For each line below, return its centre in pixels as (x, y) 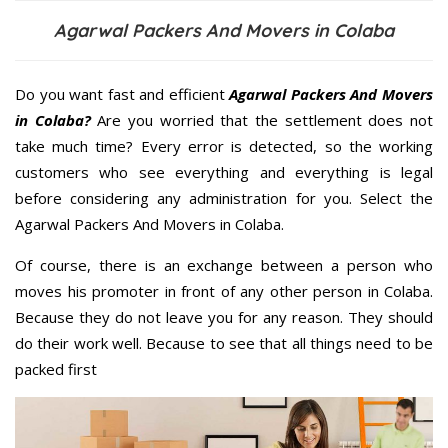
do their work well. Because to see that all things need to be (224, 342)
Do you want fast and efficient (122, 93)
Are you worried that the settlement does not (262, 119)
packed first (56, 368)
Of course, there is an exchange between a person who (224, 264)
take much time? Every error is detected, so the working (224, 145)
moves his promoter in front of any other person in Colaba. (224, 290)
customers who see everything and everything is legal (224, 171)
